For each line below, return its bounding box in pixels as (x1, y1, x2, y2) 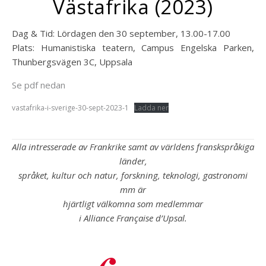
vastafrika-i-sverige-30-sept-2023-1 (12, 103, 129, 113)
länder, (119, 155, 147, 167)
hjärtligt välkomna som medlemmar (63, 198, 203, 210)
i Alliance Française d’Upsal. (79, 212, 187, 224)
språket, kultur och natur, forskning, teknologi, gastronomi (18, 169, 248, 181)
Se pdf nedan (12, 79, 65, 91)
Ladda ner (134, 103, 169, 113)
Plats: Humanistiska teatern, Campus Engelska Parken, (12, 42, 254, 53)
